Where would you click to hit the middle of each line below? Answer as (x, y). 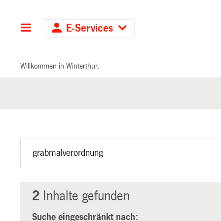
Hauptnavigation (70, 28)
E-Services (90, 28)
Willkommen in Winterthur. (60, 66)
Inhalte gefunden (85, 196)
